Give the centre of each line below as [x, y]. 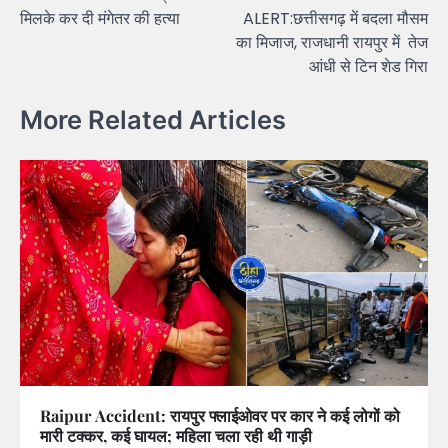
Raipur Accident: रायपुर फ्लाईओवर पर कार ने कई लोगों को [220, 416]
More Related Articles [153, 119]
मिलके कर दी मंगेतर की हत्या [100, 19]
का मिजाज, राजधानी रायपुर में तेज [332, 43]
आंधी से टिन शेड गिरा [368, 67]
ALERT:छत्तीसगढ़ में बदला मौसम [335, 19]
